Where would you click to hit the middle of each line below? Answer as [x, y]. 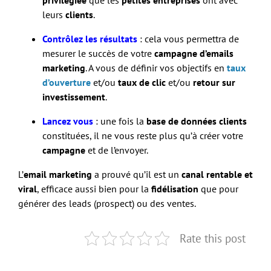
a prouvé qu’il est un [137, 174]
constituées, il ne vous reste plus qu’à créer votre [143, 135]
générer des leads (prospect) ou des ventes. [107, 203]
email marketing [58, 174]
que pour [218, 188]
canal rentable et [217, 174]
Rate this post [213, 238]
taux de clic [142, 82]
